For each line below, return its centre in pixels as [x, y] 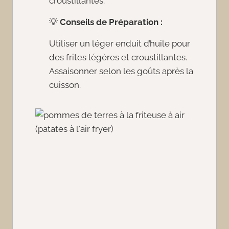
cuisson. [65, 85]
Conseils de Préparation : [111, 22]
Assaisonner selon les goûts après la [121, 71]
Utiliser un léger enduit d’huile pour [120, 43]
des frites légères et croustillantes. [118, 57]
